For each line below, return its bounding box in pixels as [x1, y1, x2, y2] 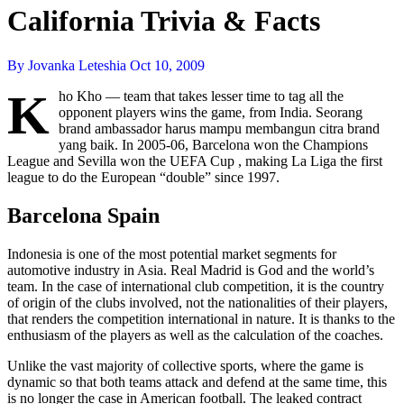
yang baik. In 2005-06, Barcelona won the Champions [59, 136, 368, 152]
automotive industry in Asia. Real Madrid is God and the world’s [7, 262, 374, 278]
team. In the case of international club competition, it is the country [7, 278, 384, 294]
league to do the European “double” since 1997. [7, 169, 280, 185]
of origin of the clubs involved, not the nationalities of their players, [7, 294, 388, 310]
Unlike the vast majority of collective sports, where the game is [7, 357, 363, 373]
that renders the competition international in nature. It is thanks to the [7, 310, 395, 326]
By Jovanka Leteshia [7, 57, 130, 73]
